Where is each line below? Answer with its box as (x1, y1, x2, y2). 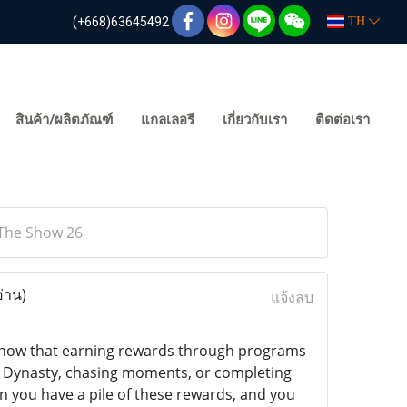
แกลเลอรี (141, 111, 194, 128)
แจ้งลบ (270, 287, 313, 307)
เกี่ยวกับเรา (223, 111, 287, 128)
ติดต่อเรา (315, 111, 370, 128)
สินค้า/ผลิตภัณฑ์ (15, 111, 113, 128)
